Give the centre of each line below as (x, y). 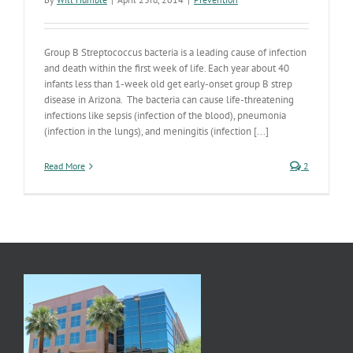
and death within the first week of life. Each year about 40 (167, 68)
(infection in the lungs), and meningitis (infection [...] (156, 131)
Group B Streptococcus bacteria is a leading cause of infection (175, 52)
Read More (65, 166)
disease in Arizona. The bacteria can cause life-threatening (169, 100)
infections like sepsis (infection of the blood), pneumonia (165, 115)
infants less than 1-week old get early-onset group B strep (168, 84)
